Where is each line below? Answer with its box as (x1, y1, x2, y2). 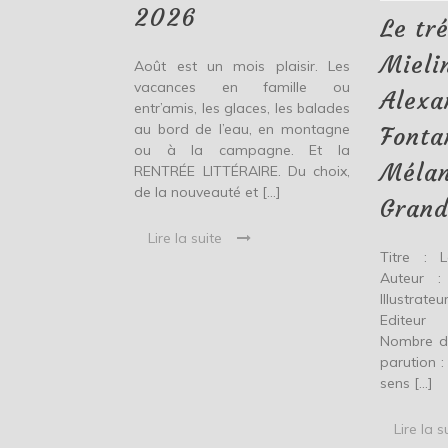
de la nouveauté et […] (134, 182, 282, 201)
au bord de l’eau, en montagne (134, 119, 350, 138)
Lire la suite (148, 228, 223, 247)
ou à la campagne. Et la (134, 140, 350, 159)
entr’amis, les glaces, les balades (134, 98, 350, 117)
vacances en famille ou (134, 77, 350, 96)
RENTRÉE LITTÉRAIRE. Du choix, (134, 161, 350, 180)
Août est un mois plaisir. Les (134, 56, 350, 75)
